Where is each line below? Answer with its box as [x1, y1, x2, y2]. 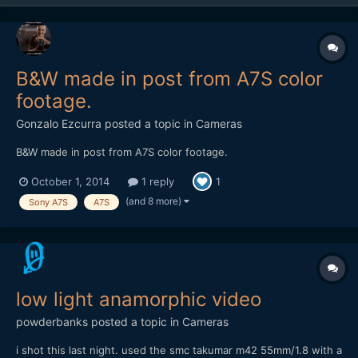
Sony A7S [29, 197, 68, 209]
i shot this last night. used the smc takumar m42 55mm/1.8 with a [16, 343, 342, 356]
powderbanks [16, 314, 88, 328]
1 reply [138, 174, 174, 188]
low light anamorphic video [16, 287, 261, 311]
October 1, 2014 [31, 174, 109, 188]
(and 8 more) [125, 195, 184, 208]
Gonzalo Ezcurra [16, 117, 101, 131]
